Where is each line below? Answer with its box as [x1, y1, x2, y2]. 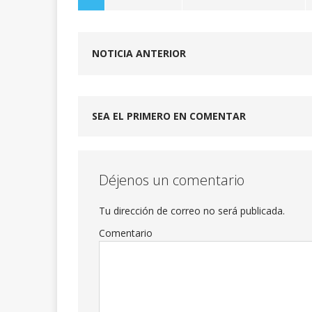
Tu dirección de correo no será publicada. [99, 204, 285, 217]
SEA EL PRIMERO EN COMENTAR [92, 109, 246, 123]
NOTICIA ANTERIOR [92, 47, 186, 60]
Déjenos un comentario [99, 171, 244, 189]
